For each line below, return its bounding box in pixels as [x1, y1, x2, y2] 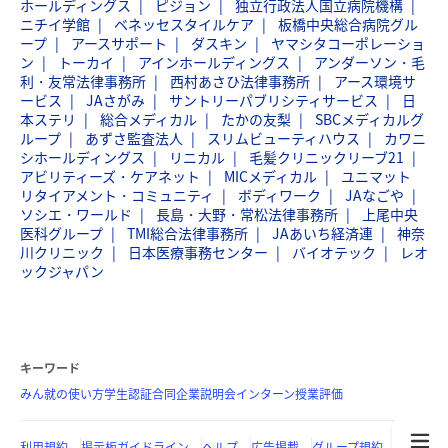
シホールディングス [20, 147, 145, 167]
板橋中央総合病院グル [278, 14, 418, 34]
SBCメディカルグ [315, 109, 424, 129]
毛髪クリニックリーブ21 [249, 147, 404, 167]
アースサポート [71, 33, 167, 53]
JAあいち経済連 [272, 223, 373, 243]
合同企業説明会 [152, 385, 236, 403]
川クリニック [20, 242, 104, 262]
